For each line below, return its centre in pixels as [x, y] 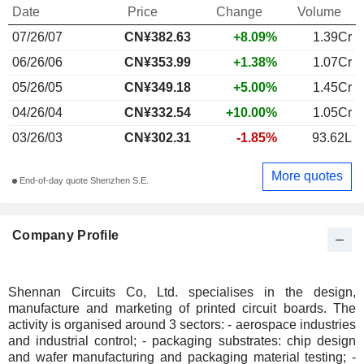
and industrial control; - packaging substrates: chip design [75, 340]
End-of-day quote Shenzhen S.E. [83, 181]
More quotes [307, 176]
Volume [319, 11]
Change [239, 11]
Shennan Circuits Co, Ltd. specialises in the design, [182, 292]
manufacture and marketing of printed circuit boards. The [182, 308]
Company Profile [66, 235]
